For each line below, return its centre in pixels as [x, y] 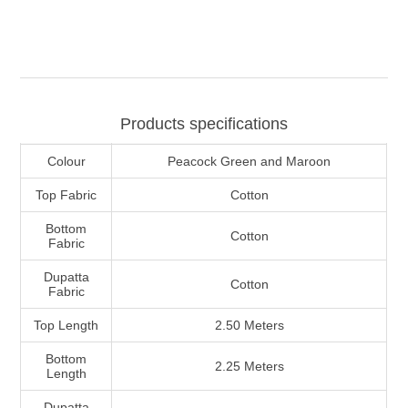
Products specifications [204, 124]
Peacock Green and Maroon [250, 162]
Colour [66, 162]
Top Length [66, 326]
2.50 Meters [249, 326]
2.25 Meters [249, 367]
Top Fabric [66, 195]
